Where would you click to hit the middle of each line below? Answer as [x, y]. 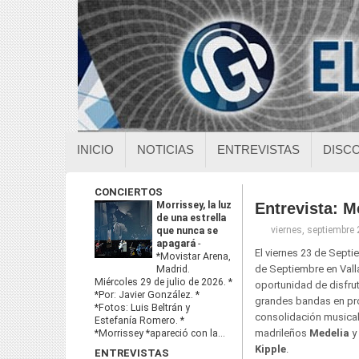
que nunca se [187, 231]
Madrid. [173, 269]
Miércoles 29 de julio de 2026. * [163, 282]
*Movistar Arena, [194, 256]
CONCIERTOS [129, 192]
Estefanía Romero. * [139, 321]
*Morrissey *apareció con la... [160, 333]
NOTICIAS [165, 149]
